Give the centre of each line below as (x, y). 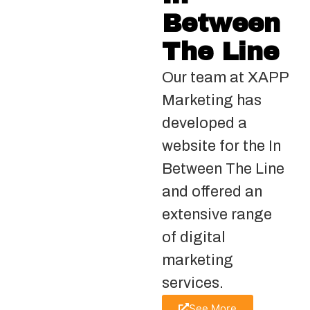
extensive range (217, 215)
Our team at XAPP (225, 77)
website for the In (221, 146)
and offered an (212, 192)
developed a (204, 123)
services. (193, 283)
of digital (194, 237)
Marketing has (212, 100)
